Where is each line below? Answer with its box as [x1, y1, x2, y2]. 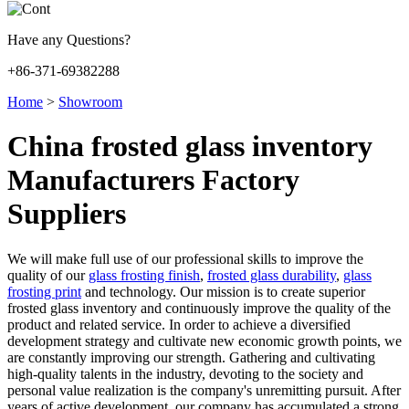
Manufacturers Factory [7, 163, 299, 197]
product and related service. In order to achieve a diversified [7, 316, 351, 332]
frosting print [7, 283, 81, 299]
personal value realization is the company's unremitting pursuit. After [7, 382, 401, 398]
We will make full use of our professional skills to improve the [7, 250, 363, 267]
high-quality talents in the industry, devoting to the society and [7, 365, 363, 382]
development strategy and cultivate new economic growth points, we [7, 332, 402, 349]
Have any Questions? [7, 32, 131, 47]
